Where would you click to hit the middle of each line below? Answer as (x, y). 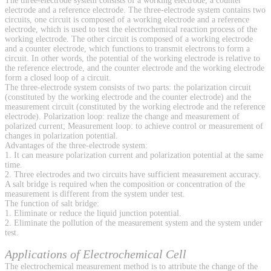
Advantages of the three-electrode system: (76, 146)
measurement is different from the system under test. (95, 194)
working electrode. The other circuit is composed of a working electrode (129, 39)
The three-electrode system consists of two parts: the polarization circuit (128, 88)
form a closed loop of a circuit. (58, 78)
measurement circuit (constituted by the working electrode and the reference (135, 107)
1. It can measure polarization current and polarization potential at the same (134, 155)
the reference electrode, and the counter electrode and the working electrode (135, 68)
